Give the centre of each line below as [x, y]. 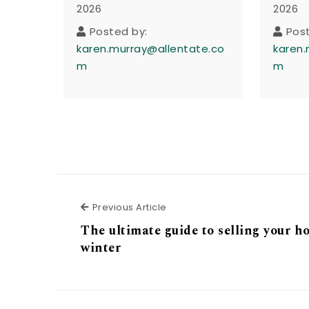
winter [101, 248]
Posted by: [118, 31]
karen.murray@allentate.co [151, 48]
